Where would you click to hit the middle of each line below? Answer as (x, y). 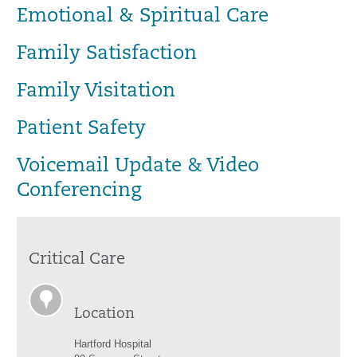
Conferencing (79, 191)
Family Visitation (96, 92)
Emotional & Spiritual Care (143, 17)
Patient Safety (81, 129)
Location (104, 314)
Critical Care (77, 260)
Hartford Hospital (113, 344)
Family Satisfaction (107, 54)
